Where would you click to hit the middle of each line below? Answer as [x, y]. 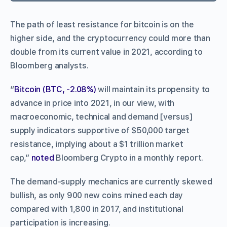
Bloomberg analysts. [49, 65]
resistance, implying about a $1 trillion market [97, 144]
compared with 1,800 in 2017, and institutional [97, 209]
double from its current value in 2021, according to [106, 52]
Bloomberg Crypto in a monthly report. [129, 158]
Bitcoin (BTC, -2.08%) [55, 89]
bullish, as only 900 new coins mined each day [97, 195]
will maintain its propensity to [153, 89]
